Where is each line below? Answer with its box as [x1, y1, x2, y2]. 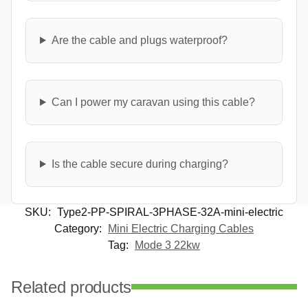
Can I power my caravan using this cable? [51, 96, 255, 108]
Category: [54, 222, 104, 234]
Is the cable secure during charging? [51, 157, 228, 170]
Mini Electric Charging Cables [108, 222, 254, 234]
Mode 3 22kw [135, 239, 200, 251]
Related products [11, 277, 132, 296]
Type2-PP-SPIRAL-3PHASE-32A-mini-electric [57, 206, 283, 218]
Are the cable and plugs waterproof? [51, 34, 228, 46]
